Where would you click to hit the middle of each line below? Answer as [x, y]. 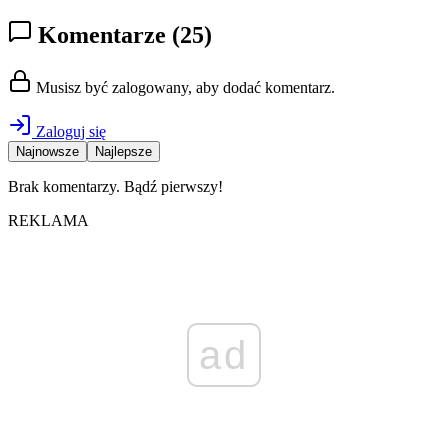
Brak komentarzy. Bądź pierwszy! [115, 187]
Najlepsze [123, 152]
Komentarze [102, 35]
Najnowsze [47, 152]
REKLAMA [48, 221]
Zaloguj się [69, 132]
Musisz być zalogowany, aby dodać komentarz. [183, 88]
